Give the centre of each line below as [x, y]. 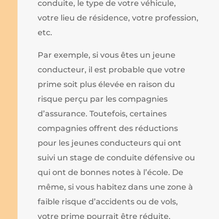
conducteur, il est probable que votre [112, 70]
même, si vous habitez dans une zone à [116, 187]
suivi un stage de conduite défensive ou [117, 158]
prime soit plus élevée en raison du [107, 85]
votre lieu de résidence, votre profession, [118, 18]
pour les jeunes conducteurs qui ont [110, 143]
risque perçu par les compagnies [103, 99]
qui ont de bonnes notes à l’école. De [111, 173]
